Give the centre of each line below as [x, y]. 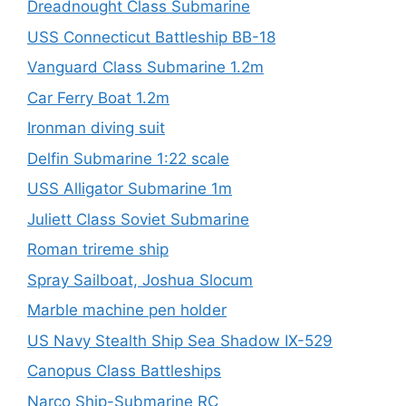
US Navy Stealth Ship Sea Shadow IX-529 [180, 340]
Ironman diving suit [96, 128]
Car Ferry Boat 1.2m [98, 97]
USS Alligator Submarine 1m [130, 188]
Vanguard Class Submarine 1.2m [145, 67]
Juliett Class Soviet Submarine [138, 219]
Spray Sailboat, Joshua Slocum [140, 280]
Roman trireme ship [98, 249]
